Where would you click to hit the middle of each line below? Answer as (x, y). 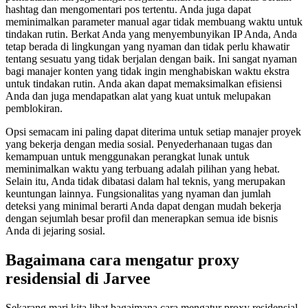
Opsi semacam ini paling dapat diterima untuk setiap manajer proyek (153, 131)
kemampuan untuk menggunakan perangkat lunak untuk (128, 156)
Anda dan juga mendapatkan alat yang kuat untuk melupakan (138, 96)
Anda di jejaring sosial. (55, 230)
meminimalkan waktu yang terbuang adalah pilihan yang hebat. (143, 168)
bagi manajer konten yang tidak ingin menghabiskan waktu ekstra (147, 71)
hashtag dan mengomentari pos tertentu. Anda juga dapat (128, 9)
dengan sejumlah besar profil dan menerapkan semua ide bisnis (142, 218)
